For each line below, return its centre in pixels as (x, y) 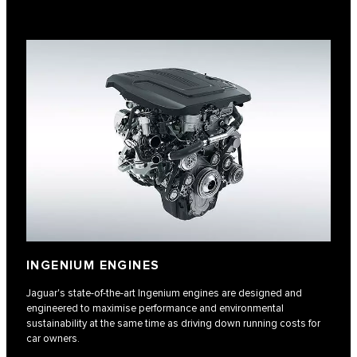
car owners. (53, 338)
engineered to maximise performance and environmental (155, 308)
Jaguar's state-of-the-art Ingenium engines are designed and (164, 293)
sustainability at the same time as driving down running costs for (173, 323)
